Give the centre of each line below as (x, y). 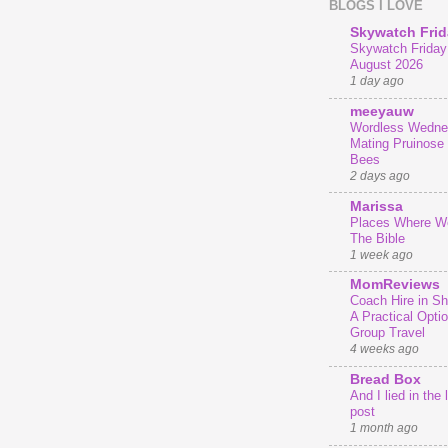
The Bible (377, 238)
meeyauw (382, 111)
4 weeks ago (384, 349)
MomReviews (395, 285)
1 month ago (384, 428)
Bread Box (385, 380)
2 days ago (380, 175)
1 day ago (377, 81)
